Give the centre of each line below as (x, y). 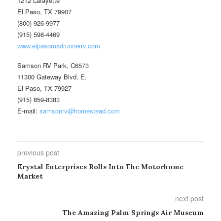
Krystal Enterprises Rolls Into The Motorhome (100, 166)
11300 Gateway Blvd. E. (52, 76)
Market (30, 176)
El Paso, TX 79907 (44, 11)
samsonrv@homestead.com (80, 110)
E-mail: (28, 110)
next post (189, 198)
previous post (38, 152)
